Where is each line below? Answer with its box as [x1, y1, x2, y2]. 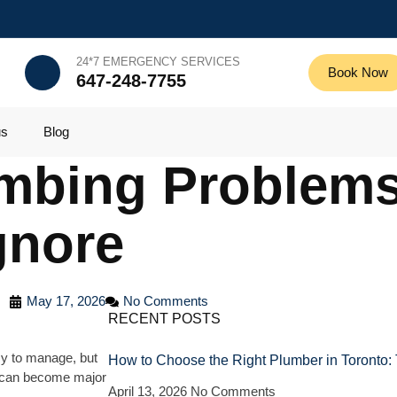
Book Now [328, 65, 389, 80]
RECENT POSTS [108, 311, 221, 326]
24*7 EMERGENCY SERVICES [76, 55, 241, 68]
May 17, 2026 [26, 293, 105, 308]
